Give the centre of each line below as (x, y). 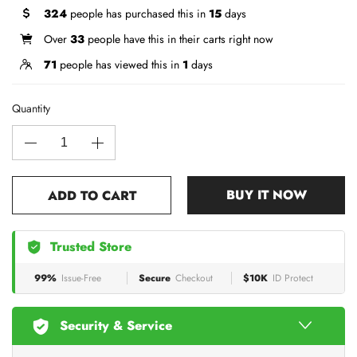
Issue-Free (81, 278)
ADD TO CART (92, 195)
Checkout (194, 278)
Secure (155, 278)
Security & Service (116, 325)
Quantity (31, 108)
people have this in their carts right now (179, 39)
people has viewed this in (120, 64)
